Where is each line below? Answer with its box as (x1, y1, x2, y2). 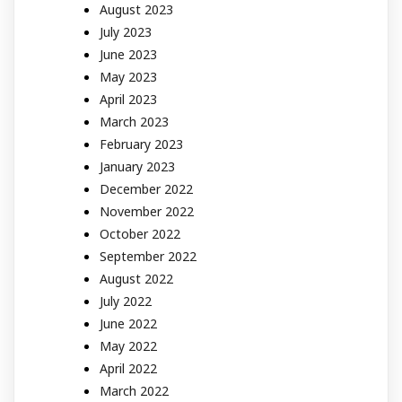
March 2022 (100, 381, 169, 399)
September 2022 (100, 247, 197, 265)
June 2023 (100, 45, 157, 63)
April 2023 (100, 90, 157, 108)
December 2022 (100, 179, 193, 197)
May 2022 (100, 336, 157, 354)
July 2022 (100, 292, 152, 310)
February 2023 (100, 135, 183, 153)
